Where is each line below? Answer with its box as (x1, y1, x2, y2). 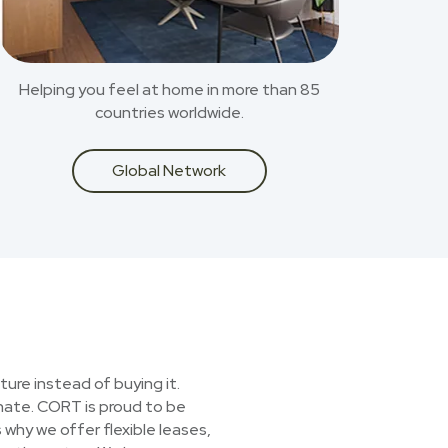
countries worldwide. (94, 102, 244, 123)
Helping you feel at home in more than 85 (18, 79, 320, 100)
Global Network (112, 160, 226, 181)
